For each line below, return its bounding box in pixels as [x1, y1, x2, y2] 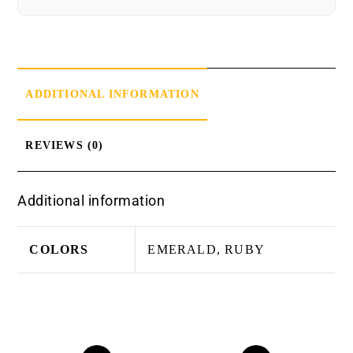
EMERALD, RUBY [147, 243, 266, 257]
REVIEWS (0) [25, 139, 104, 152]
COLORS [29, 243, 89, 257]
